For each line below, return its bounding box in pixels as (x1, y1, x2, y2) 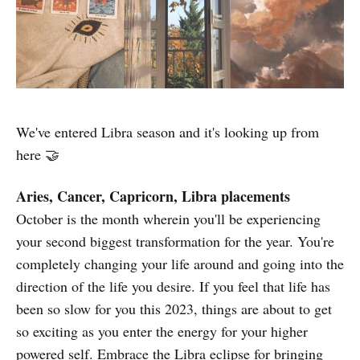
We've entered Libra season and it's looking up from (16, 122, 319, 142)
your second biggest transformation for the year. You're (16, 231, 334, 252)
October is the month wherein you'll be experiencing (16, 209, 321, 229)
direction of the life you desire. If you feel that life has (16, 276, 330, 297)
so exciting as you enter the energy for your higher (16, 321, 308, 342)
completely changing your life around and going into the (16, 254, 344, 274)
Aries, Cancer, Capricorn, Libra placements (16, 186, 290, 207)
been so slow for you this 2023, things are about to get (16, 299, 332, 319)
